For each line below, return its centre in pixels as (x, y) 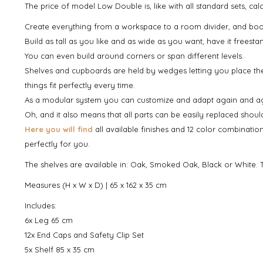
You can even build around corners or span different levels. (134, 55)
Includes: (41, 205)
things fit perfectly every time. (80, 85)
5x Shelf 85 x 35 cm (60, 249)
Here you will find (59, 129)
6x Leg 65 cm (49, 220)
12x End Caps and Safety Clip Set (84, 235)
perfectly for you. (57, 144)
